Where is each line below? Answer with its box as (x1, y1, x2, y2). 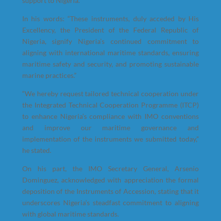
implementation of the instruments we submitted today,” (22, 135, 199, 143)
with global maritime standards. (22, 210, 119, 218)
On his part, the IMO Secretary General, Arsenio (22, 164, 199, 173)
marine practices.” (22, 71, 76, 79)
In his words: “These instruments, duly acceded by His (22, 14, 199, 23)
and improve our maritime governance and (22, 123, 199, 132)
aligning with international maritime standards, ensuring (22, 48, 199, 57)
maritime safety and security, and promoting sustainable (22, 60, 199, 68)
